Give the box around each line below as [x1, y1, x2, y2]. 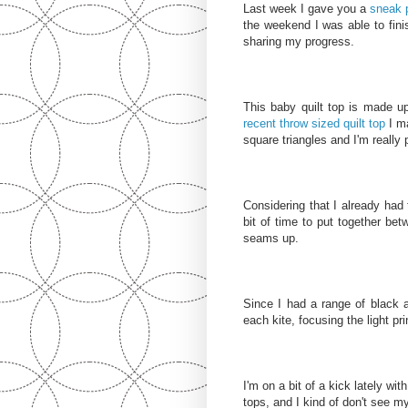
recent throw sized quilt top [243, 116, 385, 130]
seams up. [243, 230, 299, 245]
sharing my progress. [243, 34, 354, 48]
